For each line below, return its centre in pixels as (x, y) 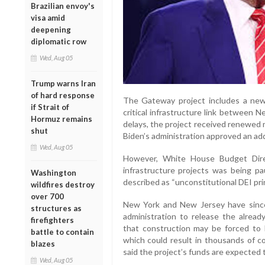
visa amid (48, 17)
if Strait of (50, 107)
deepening (51, 29)
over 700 (47, 196)
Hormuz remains (62, 119)
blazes (43, 243)
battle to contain (62, 232)
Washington (54, 172)
